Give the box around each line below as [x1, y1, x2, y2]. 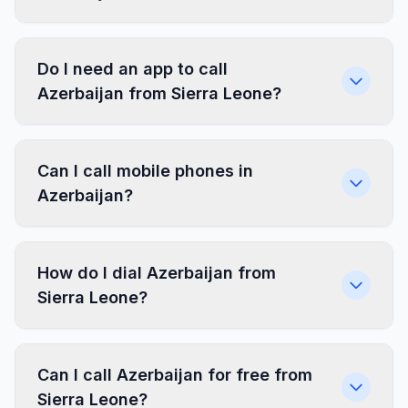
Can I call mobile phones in [37, 161, 253, 180]
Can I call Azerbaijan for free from [37, 365, 312, 384]
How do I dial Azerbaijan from [37, 263, 276, 282]
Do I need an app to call [37, 59, 228, 78]
